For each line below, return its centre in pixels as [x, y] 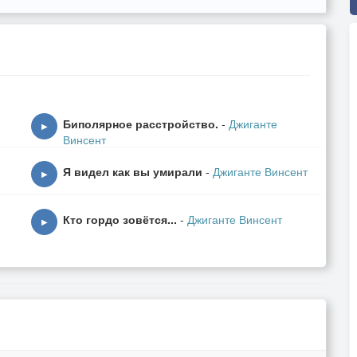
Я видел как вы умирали [133, 171]
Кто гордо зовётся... [120, 219]
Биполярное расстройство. [141, 124]
